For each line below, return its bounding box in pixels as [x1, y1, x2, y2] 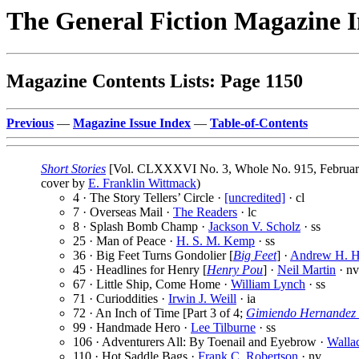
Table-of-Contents [210, 116, 308, 131]
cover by [41, 176, 88, 191]
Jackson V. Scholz [208, 220, 301, 234]
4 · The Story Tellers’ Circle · [73, 191, 224, 205]
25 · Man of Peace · [73, 234, 176, 248]
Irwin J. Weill [168, 292, 236, 306]
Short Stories [41, 162, 106, 176]
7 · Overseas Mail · [73, 205, 173, 220]
